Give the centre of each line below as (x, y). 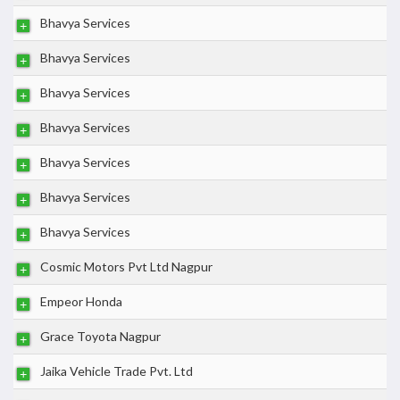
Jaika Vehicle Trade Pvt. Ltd (117, 371)
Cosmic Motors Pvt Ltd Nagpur (126, 267)
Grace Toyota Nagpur (100, 336)
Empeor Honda (81, 301)
